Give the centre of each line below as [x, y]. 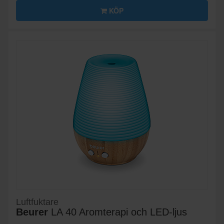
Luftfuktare [37, 202]
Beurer [32, 212]
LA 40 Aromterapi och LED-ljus [117, 212]
